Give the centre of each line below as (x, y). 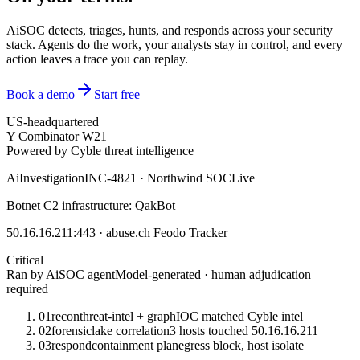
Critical (25, 260)
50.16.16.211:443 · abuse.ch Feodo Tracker (117, 232)
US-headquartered (53, 121)
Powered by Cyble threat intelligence (100, 150)
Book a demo (41, 94)
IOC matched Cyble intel (239, 316)
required (27, 288)
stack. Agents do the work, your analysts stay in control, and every (174, 44)
